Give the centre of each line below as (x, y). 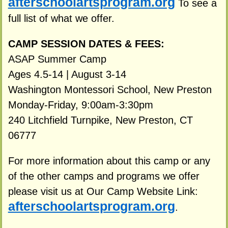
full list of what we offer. (61, 19)
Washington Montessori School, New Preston (110, 89)
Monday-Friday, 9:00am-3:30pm (80, 105)
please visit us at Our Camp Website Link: (103, 191)
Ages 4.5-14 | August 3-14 (67, 74)
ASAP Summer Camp (57, 59)
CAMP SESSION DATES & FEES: (86, 44)
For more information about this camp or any (109, 161)
